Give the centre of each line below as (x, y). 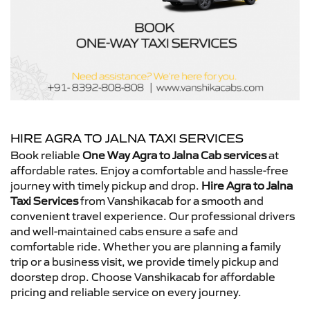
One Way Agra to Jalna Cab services (174, 155)
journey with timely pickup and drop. (106, 185)
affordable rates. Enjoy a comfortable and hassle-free (149, 170)
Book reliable (46, 155)
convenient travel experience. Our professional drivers (153, 216)
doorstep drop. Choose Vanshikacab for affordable (143, 277)
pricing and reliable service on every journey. (126, 292)
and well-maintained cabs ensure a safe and (124, 231)
